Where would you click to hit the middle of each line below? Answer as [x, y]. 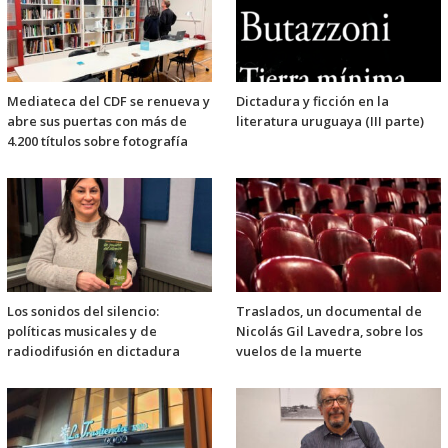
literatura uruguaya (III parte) [330, 121]
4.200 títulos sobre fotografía [97, 141]
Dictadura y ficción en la [312, 101]
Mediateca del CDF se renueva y [108, 101]
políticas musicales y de [82, 331]
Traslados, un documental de [329, 311]
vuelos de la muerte [299, 351]
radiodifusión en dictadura [93, 351]
